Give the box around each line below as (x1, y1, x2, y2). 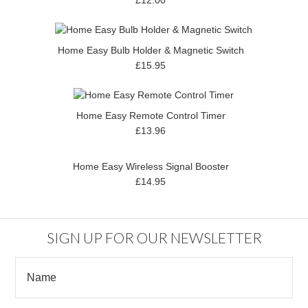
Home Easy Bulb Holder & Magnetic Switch (57, 44, 244, 56)
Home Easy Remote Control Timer (76, 109, 225, 121)
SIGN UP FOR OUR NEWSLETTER (46, 229, 262, 246)
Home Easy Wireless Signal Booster (72, 160, 229, 172)
